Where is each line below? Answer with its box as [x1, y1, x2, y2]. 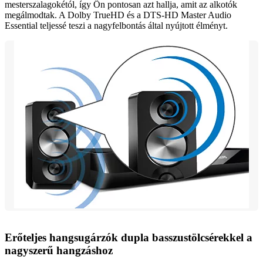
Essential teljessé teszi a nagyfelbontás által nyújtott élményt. [5, 21, 228, 31]
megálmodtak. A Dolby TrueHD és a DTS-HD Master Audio [5, 10, 231, 21]
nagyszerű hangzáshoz [5, 244, 113, 257]
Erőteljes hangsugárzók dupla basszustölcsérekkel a [5, 231, 252, 244]
